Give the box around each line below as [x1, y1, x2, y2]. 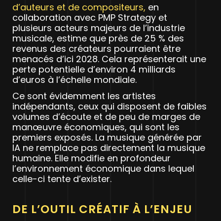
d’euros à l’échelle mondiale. [12, 74, 137, 86]
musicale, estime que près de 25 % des [12, 32, 184, 45]
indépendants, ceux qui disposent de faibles [12, 100, 207, 113]
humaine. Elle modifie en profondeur [12, 152, 171, 165]
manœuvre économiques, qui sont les [12, 121, 180, 134]
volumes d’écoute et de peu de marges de [12, 110, 200, 123]
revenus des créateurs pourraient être [12, 42, 181, 55]
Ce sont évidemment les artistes [12, 90, 156, 103]
